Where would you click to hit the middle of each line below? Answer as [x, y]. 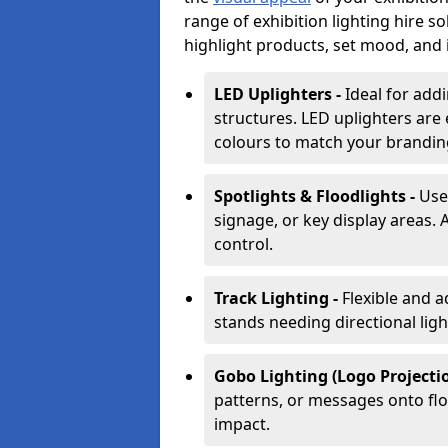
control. [243, 244]
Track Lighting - [278, 298]
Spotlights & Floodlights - [316, 196]
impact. [242, 424]
